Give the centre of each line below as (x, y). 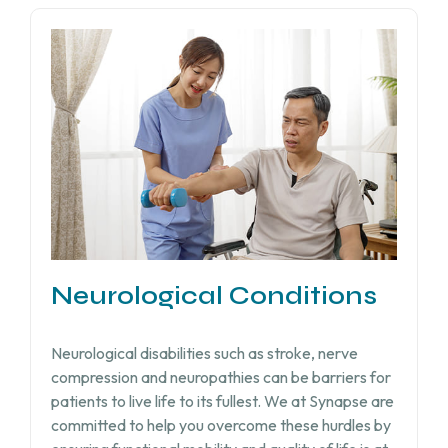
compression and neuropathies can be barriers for (220, 377)
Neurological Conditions (213, 296)
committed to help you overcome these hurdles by (220, 425)
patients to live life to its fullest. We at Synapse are (222, 401)
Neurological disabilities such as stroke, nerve (204, 353)
